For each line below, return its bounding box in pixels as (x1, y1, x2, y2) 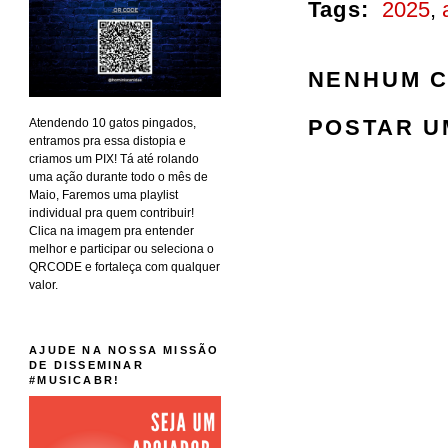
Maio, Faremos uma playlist (29, 188, 179, 203)
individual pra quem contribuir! (29, 206, 195, 221)
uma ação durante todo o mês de (29, 170, 209, 185)
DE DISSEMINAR (29, 359, 144, 372)
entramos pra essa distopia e (29, 134, 187, 149)
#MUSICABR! (29, 374, 121, 387)
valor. (29, 278, 59, 293)
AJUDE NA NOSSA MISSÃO (29, 344, 220, 357)
